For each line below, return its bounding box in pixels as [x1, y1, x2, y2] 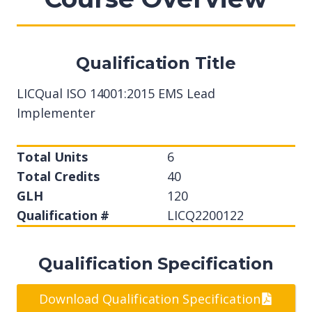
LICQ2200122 [167, 207, 244, 224]
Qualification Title [75, 53, 237, 73]
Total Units [17, 148, 88, 165]
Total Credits [17, 168, 100, 185]
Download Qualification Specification [39, 290, 260, 308]
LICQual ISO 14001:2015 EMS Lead [17, 85, 215, 102]
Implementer [17, 104, 95, 121]
